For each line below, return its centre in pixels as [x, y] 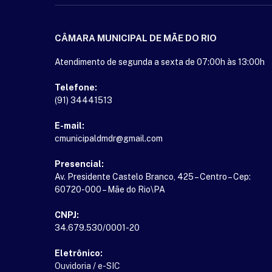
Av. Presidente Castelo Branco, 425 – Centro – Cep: [153, 177]
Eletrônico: [79, 253]
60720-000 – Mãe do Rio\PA [110, 190]
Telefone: [76, 88]
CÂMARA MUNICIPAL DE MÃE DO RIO [136, 38]
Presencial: [79, 164]
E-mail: [70, 126]
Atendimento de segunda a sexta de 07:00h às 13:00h [160, 62]
